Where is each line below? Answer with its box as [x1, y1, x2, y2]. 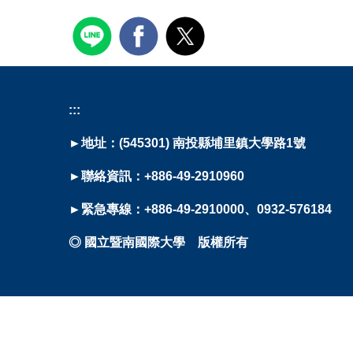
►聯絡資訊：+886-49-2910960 [69, 169, 244, 183]
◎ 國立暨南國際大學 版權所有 [69, 236, 248, 249]
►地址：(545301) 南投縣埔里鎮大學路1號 [69, 136, 306, 150]
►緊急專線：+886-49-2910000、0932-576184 [69, 203, 332, 216]
